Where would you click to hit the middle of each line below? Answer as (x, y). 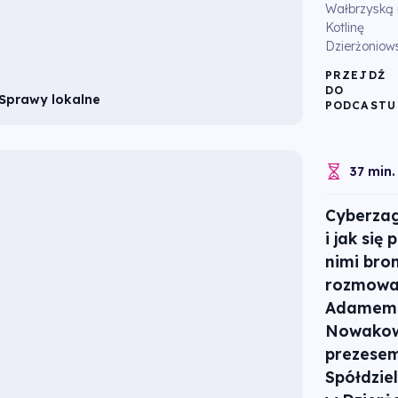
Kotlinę (344, 28)
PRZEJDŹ (355, 75)
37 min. (372, 171)
